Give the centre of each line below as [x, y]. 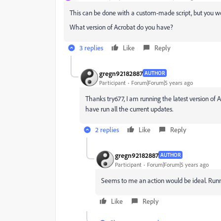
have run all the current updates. [129, 109]
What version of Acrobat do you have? [121, 27]
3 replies [91, 48]
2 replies [107, 129]
